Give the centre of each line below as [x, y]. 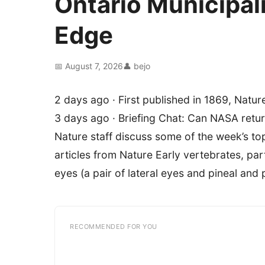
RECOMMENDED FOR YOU [114, 227]
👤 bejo [137, 66]
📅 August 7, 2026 [89, 66]
